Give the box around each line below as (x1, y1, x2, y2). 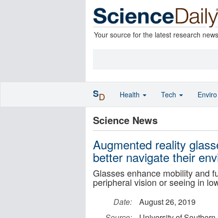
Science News (93, 113, 158, 127)
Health (120, 90, 142, 99)
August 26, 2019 (139, 196, 196, 207)
